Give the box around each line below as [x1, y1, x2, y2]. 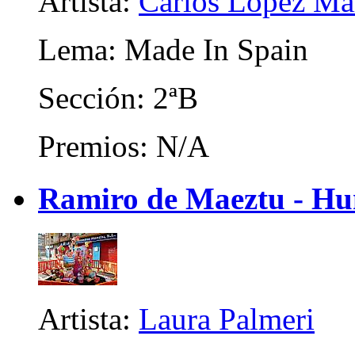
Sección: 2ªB [38, 80, 198, 115]
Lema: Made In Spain [38, 32, 308, 67]
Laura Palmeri [139, 302, 315, 337]
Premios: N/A [38, 128, 209, 163]
